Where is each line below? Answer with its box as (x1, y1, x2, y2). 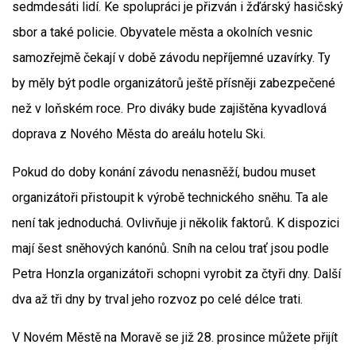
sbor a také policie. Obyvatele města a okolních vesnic (12, 25, 312, 40)
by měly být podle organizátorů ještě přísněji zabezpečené (12, 75, 335, 91)
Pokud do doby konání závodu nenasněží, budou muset (12, 164, 315, 180)
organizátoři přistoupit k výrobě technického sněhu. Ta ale (12, 190, 328, 205)
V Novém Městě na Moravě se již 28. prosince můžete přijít (12, 330, 338, 345)
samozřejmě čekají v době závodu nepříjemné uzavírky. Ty (12, 50, 331, 65)
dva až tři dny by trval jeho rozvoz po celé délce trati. (12, 292, 303, 307)
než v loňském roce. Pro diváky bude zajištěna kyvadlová (12, 101, 327, 116)
